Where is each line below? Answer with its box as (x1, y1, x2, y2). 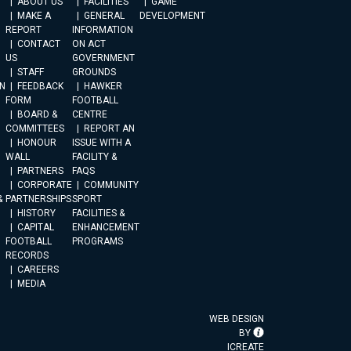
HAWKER (84, 81, 122, 92)
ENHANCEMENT (72, 222, 139, 233)
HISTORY (17, 208, 56, 219)
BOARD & (17, 109, 57, 120)
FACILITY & (72, 151, 117, 162)
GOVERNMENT (72, 52, 135, 63)
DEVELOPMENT (139, 10, 205, 21)
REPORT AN (84, 123, 135, 134)
